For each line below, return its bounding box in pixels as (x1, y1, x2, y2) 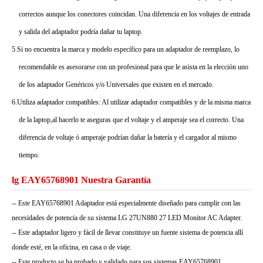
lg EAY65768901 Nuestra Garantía (12, 175, 151, 185)
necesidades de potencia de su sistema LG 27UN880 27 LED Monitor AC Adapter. (12, 214, 242, 222)
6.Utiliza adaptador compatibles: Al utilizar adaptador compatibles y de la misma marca (12, 98, 251, 106)
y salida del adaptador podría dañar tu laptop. (19, 28, 143, 36)
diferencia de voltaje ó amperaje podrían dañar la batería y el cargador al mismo (19, 133, 237, 141)
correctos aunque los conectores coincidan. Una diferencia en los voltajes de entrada (19, 10, 250, 18)
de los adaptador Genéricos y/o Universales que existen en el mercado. (19, 80, 214, 89)
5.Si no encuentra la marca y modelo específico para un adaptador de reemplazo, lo (12, 45, 240, 53)
